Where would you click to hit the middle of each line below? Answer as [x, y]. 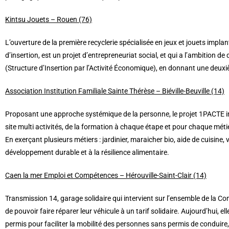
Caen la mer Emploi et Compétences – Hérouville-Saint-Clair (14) [106, 176]
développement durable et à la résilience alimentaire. [87, 153]
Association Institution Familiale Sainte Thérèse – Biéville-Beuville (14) [115, 91]
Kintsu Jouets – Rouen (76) [49, 20]
